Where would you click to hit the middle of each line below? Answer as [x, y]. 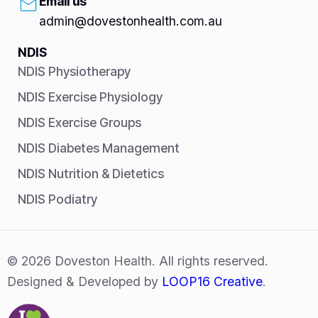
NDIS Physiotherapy [74, 72]
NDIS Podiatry [57, 199]
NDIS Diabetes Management [99, 148]
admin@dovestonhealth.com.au [131, 21]
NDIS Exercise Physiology [90, 97]
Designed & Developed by [84, 281]
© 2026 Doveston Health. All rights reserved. [138, 261]
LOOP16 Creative [212, 281]
